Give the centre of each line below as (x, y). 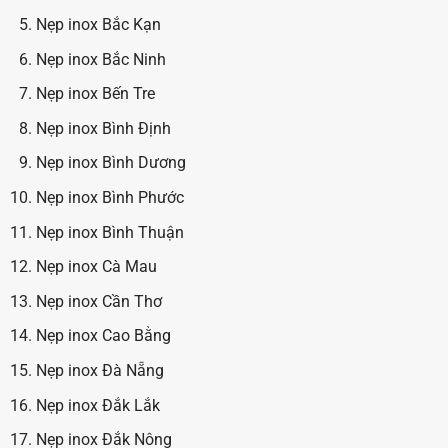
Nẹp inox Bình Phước (109, 197)
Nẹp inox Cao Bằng (103, 336)
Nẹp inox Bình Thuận (109, 232)
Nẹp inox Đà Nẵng (99, 370)
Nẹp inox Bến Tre (95, 94)
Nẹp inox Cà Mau (96, 267)
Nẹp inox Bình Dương (110, 163)
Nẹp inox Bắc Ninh (100, 59)
